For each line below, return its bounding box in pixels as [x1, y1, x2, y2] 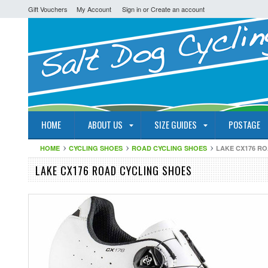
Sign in [122, 4, 141, 14]
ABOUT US [88, 118, 123, 131]
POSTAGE [229, 118, 260, 131]
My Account [77, 4, 111, 14]
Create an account [151, 4, 205, 14]
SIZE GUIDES [154, 118, 197, 131]
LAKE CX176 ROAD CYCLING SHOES [35, 163, 192, 178]
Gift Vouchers [28, 4, 68, 14]
